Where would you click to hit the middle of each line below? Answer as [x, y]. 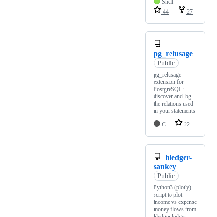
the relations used [173, 104]
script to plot [168, 195]
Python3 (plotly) [172, 188]
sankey [165, 167]
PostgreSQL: [169, 89]
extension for [169, 82]
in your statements [174, 111]
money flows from [175, 209]
